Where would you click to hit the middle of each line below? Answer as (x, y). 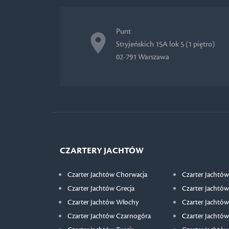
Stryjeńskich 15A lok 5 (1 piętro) (165, 44)
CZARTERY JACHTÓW (102, 151)
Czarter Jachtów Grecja (101, 188)
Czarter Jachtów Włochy (103, 202)
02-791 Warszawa (143, 57)
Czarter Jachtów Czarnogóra (109, 216)
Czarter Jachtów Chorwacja (107, 175)
